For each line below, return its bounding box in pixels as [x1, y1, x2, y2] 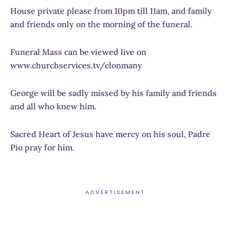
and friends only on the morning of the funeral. [10, 18, 193, 29]
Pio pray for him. [10, 142, 74, 152]
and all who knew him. [10, 101, 97, 111]
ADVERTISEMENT [85, 187, 145, 196]
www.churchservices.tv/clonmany [10, 60, 142, 70]
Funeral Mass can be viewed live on [10, 46, 146, 57]
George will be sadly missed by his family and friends [10, 87, 217, 98]
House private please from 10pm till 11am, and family [10, 5, 212, 16]
